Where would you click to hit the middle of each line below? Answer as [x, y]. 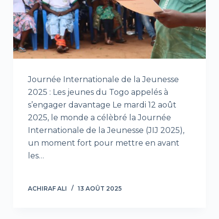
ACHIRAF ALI [47, 189]
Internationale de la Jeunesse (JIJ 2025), [106, 131]
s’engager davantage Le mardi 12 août [102, 105]
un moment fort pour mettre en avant [103, 143]
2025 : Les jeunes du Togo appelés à [98, 92]
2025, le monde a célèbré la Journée [99, 118]
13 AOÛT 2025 [99, 189]
